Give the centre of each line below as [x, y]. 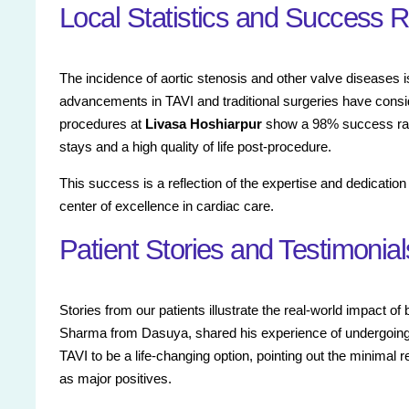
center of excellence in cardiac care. [167, 206]
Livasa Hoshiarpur [204, 124]
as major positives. [115, 379]
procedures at [102, 124]
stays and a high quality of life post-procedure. [195, 147]
